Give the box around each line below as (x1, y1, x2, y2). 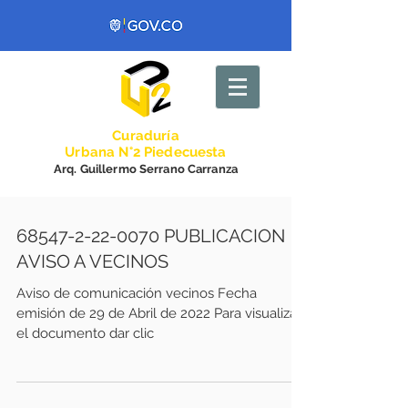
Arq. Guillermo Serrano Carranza (53, 162, 239, 176)
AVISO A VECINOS (16, 250, 168, 272)
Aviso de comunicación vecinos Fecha (16, 285, 257, 301)
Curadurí (112, 127, 171, 144)
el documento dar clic (16, 325, 154, 342)
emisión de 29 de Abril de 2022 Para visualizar (16, 305, 69, 321)
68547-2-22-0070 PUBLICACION (16, 225, 285, 247)
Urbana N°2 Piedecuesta (65, 144, 227, 160)
